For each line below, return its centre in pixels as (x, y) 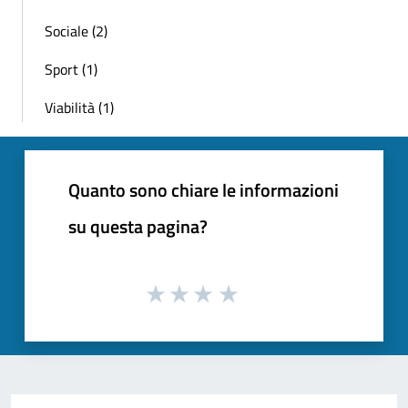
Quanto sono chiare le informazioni (204, 190)
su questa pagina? (138, 227)
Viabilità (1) (79, 108)
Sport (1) (71, 70)
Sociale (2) (76, 31)
